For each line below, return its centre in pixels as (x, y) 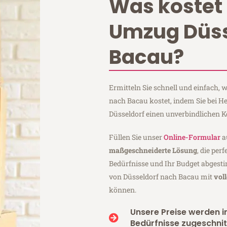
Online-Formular (192, 137)
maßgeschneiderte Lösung (153, 150)
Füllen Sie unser (137, 137)
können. (123, 190)
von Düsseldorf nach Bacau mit (162, 176)
